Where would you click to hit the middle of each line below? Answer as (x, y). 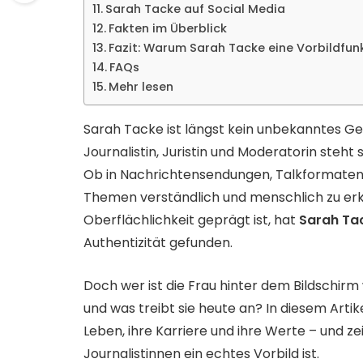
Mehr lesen (141, 87)
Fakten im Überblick (167, 28)
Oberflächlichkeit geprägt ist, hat (191, 220)
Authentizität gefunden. (158, 243)
